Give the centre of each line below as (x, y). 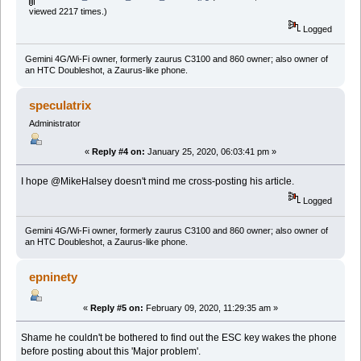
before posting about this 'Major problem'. (111, 352)
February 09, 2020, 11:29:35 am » (211, 308)
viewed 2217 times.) (68, 11)
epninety (54, 277)
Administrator (54, 123)
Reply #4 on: (118, 152)
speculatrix (60, 105)
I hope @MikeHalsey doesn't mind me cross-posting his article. (158, 182)
